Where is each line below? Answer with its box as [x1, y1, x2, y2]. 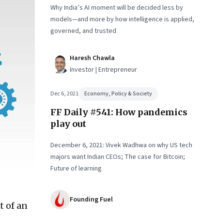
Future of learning [50, 164, 102, 173]
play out [50, 118, 86, 129]
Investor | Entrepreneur [70, 65, 137, 75]
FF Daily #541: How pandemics [50, 107, 187, 118]
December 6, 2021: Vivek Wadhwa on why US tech [50, 140, 192, 150]
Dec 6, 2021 [50, 90, 78, 98]
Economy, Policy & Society [84, 90, 152, 98]
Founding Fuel [70, 195, 113, 204]
